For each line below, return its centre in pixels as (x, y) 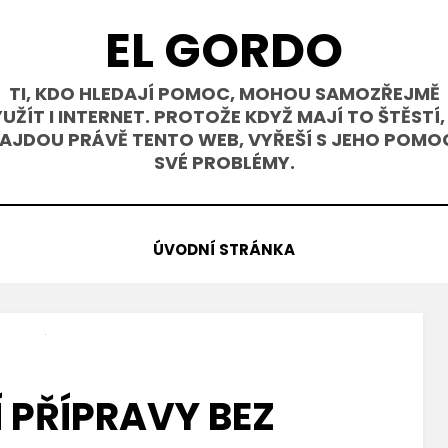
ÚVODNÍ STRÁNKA (224, 249)
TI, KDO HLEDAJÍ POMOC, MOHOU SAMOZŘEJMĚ (224, 93)
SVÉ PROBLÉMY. (224, 162)
